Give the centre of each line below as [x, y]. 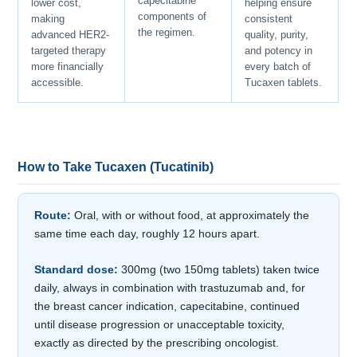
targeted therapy [69, 50]
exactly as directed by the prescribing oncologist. [157, 343]
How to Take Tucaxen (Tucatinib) [116, 167]
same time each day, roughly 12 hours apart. [147, 234]
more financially [68, 66]
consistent [269, 18]
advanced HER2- [71, 34]
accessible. [58, 82]
